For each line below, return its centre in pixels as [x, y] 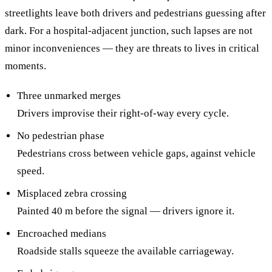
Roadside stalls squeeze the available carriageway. [125, 251]
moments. [25, 66]
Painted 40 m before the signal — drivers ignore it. [126, 211]
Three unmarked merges [69, 95]
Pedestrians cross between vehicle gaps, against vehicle [136, 153]
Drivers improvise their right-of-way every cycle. [123, 113]
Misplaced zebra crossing [72, 193]
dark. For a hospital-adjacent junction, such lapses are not [129, 30]
